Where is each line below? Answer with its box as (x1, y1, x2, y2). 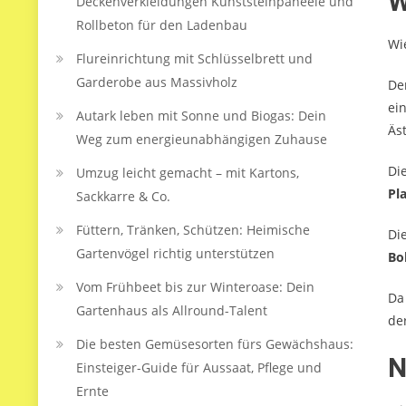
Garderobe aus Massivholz (76, 73, 237, 91)
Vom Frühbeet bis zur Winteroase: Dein (76, 278, 314, 295)
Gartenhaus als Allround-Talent (76, 302, 267, 319)
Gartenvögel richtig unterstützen (76, 245, 275, 262)
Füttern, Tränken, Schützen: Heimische (76, 221, 310, 238)
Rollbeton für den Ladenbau (76, 16, 247, 34)
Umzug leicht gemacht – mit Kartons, (76, 164, 299, 181)
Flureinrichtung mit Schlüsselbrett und (76, 50, 313, 67)
